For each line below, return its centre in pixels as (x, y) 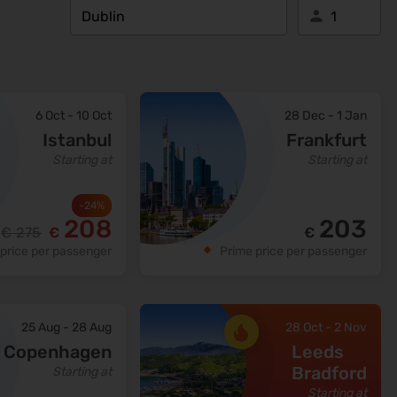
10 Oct (94, 116)
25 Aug (41, 328)
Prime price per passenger (293, 252)
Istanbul (77, 140)
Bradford (329, 374)
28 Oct (304, 328)
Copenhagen (58, 352)
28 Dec (305, 116)
